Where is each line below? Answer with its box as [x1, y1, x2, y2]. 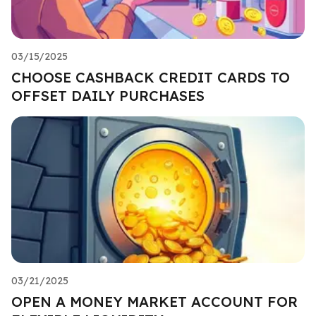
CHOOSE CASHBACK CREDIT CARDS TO [11, 68, 290, 86]
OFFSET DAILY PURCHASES [11, 86, 205, 104]
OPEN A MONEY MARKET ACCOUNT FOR [11, 292, 298, 310]
